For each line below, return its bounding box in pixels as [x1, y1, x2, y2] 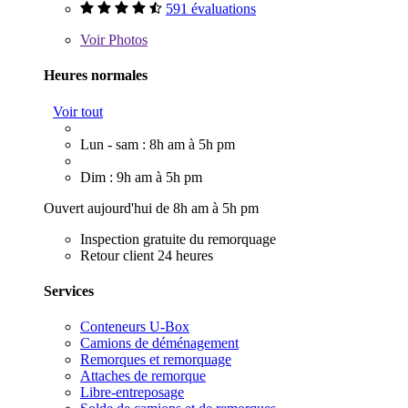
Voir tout [53, 103, 103, 119]
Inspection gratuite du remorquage [80, 230, 276, 247]
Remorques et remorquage [80, 352, 231, 368]
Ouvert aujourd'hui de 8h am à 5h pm [44, 199, 259, 216]
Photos [105, 32, 148, 48]
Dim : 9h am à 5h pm [80, 168, 202, 185]
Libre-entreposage [80, 384, 184, 401]
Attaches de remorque [80, 368, 206, 384]
